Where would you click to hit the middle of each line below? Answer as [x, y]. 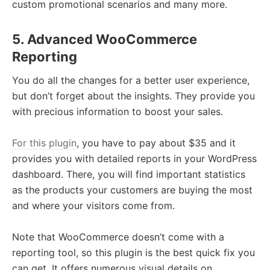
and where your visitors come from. [93, 205]
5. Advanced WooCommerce [105, 39]
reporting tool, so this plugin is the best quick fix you [133, 252]
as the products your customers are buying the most [132, 190]
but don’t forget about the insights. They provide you [133, 96]
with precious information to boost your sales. [118, 111]
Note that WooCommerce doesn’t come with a [118, 237]
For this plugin [44, 143]
